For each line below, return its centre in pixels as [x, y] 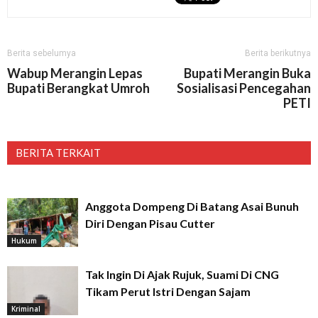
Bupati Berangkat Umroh [78, 88]
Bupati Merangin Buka [247, 73]
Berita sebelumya [42, 54]
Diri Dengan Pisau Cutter [150, 224]
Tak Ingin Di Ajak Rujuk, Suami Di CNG [182, 275]
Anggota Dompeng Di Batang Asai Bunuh [192, 207]
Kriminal [26, 309]
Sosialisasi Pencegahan [244, 88]
